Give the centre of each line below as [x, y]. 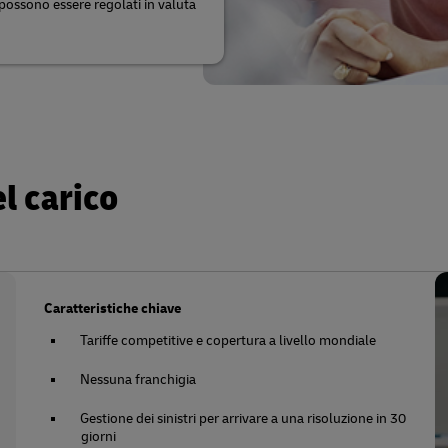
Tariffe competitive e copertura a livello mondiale [228, 340]
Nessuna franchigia [138, 379]
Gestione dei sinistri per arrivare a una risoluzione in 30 [243, 418]
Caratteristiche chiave [113, 308]
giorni [99, 436]
